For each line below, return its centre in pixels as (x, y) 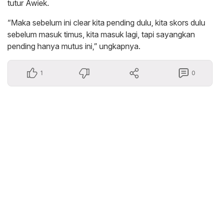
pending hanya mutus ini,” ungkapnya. (74, 46)
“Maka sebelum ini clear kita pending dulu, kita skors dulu (106, 22)
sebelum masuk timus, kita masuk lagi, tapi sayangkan (101, 34)
